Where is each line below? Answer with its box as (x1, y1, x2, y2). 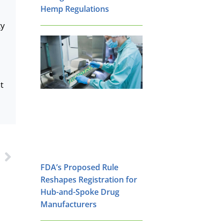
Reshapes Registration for (40, 174, 137, 185)
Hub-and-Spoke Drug (40, 186, 119, 197)
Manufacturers (40, 198, 97, 210)
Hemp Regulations (40, 3, 109, 14)
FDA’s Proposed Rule (40, 161, 118, 173)
